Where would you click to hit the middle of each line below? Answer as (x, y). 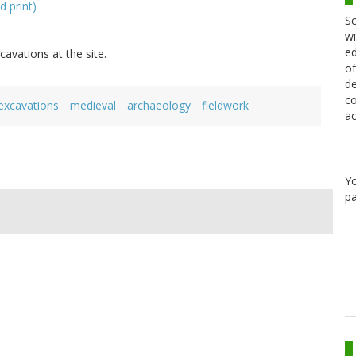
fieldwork (225, 106)
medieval (93, 106)
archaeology (159, 106)
